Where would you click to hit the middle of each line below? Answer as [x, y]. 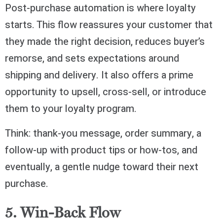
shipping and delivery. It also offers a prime [99, 75]
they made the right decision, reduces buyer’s [105, 41]
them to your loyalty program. [71, 109]
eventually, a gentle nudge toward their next [102, 167]
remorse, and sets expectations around [92, 58]
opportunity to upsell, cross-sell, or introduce [106, 92]
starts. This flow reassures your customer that [109, 25]
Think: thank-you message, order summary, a [103, 133]
